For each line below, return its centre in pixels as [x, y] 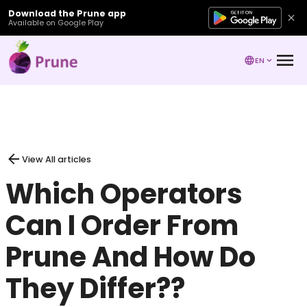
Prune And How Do [131, 257]
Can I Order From [122, 225]
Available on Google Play [56, 23]
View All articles [57, 159]
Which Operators [124, 194]
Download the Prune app [67, 13]
